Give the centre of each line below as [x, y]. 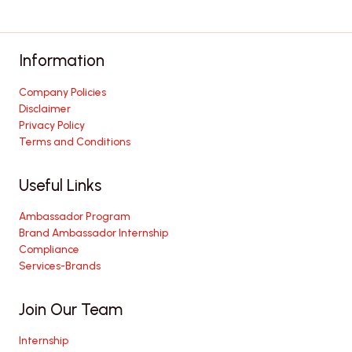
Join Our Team [71, 309]
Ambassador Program [75, 216]
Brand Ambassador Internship [93, 232]
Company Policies [62, 92]
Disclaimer [45, 108]
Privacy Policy [52, 125]
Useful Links [60, 185]
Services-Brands [60, 265]
